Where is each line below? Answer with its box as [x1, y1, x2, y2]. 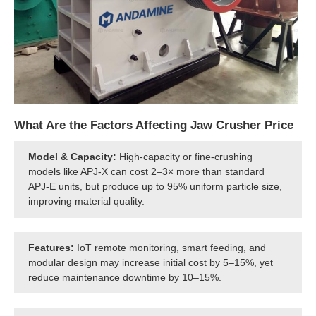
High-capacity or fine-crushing [116, 151, 253, 163]
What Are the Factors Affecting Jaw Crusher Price [14, 119, 293, 133]
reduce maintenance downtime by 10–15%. [28, 271, 222, 283]
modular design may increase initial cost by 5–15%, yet [28, 256, 274, 268]
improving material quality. [28, 195, 145, 207]
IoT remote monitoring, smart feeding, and [74, 241, 267, 253]
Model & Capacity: [28, 151, 117, 163]
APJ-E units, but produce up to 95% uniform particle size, [28, 181, 283, 193]
